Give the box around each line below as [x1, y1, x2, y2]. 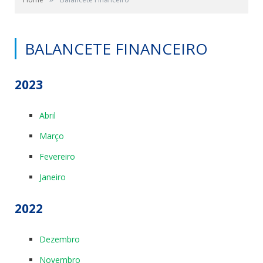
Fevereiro [39, 151, 75, 162]
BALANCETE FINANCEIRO [25, 38, 208, 59]
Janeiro [39, 171, 66, 183]
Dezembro [39, 233, 80, 245]
